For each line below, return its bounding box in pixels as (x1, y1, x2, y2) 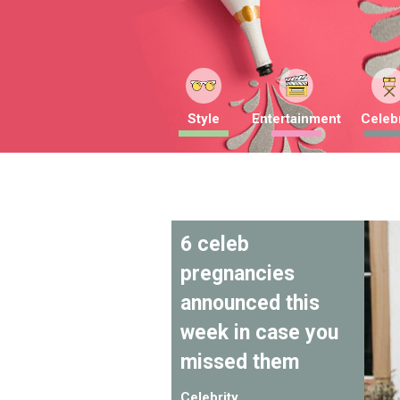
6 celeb (180, 232, 249, 256)
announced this (180, 291, 320, 315)
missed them (180, 350, 299, 374)
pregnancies (180, 262, 295, 286)
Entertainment (252, 111, 341, 127)
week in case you (180, 321, 338, 345)
